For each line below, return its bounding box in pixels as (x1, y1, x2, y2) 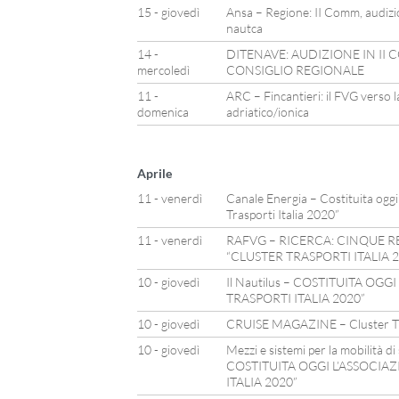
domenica (136, 104, 189, 119)
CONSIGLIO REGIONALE (225, 62, 364, 77)
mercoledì (136, 62, 190, 77)
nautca (225, 20, 263, 36)
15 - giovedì (136, 4, 199, 20)
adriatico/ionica (225, 104, 309, 119)
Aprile (136, 166, 172, 181)
